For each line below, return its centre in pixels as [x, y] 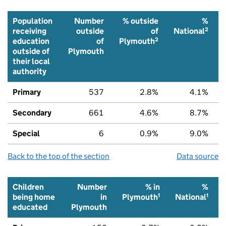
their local [31, 61]
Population [33, 21]
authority [30, 71]
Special [26, 133]
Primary [27, 92]
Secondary [32, 112]
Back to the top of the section [59, 156]
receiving [30, 31]
